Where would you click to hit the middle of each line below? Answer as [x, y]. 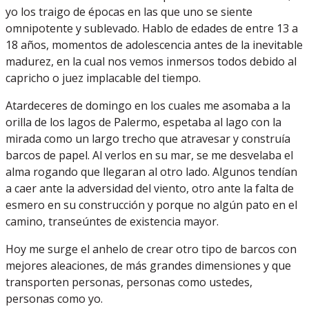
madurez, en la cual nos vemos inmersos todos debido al [151, 61]
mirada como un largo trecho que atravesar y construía [148, 139]
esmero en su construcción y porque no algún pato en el [151, 205]
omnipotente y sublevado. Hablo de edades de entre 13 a [152, 28]
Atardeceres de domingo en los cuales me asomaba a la [148, 106]
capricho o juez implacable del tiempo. [103, 78]
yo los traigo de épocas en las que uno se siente [129, 12]
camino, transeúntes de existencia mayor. [112, 221]
